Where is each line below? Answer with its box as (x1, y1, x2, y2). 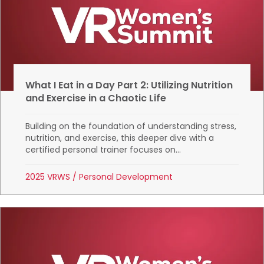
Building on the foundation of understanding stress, (25, 120, 237, 133)
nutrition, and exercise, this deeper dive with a (25, 132, 214, 144)
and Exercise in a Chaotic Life (25, 91, 167, 105)
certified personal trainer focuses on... (25, 144, 181, 156)
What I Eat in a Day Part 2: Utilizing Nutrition (25, 78, 233, 93)
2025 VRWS (25, 171, 71, 183)
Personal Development (79, 171, 173, 183)
